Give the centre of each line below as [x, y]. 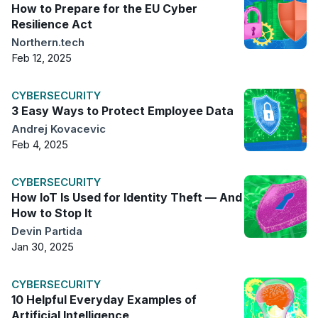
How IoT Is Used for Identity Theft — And [127, 198]
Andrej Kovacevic [59, 129]
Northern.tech [48, 43]
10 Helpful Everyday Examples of [104, 300]
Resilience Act [52, 24]
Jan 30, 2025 [43, 247]
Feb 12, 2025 [42, 58]
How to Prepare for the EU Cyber [104, 9]
